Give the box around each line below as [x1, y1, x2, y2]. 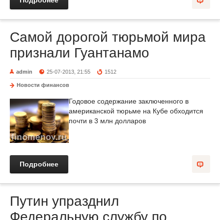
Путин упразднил [10, 193, 119, 209]
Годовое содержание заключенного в [69, 97, 189, 105]
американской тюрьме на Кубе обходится [69, 107, 203, 115]
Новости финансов [17, 82, 69, 88]
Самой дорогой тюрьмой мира [10, 29, 206, 45]
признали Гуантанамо [10, 45, 149, 60]
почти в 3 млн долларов [69, 117, 146, 125]
